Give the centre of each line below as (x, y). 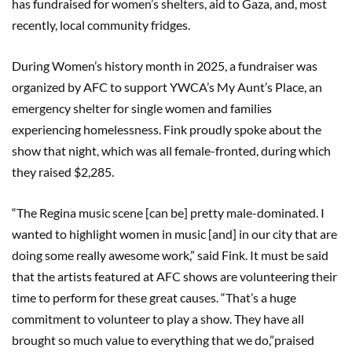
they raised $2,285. (64, 171)
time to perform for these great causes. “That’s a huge (154, 297)
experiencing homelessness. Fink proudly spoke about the (167, 129)
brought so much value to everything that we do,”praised (163, 339)
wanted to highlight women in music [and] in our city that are (174, 233)
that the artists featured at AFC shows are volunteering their (174, 276)
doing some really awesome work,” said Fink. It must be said (170, 255)
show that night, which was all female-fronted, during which (171, 150)
